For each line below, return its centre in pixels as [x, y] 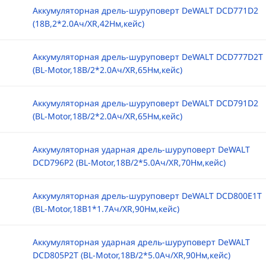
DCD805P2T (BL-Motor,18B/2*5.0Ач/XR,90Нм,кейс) [131, 255]
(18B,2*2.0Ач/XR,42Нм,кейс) [88, 23]
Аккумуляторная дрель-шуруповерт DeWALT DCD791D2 [145, 103]
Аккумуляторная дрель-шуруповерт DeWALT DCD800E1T [147, 196]
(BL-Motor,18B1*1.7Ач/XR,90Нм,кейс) [106, 209]
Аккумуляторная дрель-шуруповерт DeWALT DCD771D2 [145, 10]
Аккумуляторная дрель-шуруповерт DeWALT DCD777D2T [148, 57]
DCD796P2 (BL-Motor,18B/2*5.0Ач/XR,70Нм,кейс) [129, 162]
